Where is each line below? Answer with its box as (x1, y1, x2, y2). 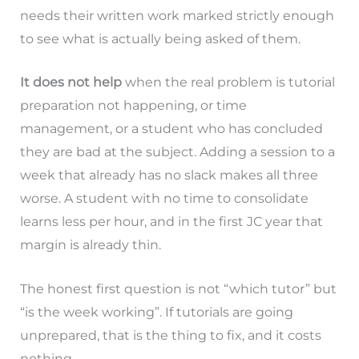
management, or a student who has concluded (19, 121, 323, 137)
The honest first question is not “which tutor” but (19, 280, 337, 296)
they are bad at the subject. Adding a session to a (19, 144, 335, 160)
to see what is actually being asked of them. (19, 30, 301, 46)
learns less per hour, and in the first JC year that (19, 214, 323, 230)
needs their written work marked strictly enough (19, 7, 334, 23)
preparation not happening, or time (19, 98, 247, 114)
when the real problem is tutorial (121, 75, 335, 91)
